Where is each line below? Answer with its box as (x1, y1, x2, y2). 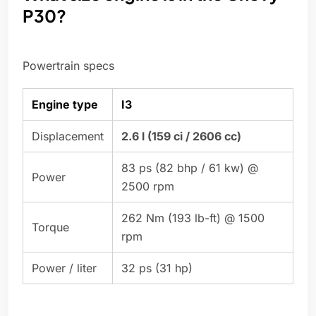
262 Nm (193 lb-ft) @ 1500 (121, 211, 265, 226)
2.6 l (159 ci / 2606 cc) (121, 129, 241, 144)
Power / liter (32, 261, 97, 276)
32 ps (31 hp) (121, 261, 193, 276)
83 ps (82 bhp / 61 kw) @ (121, 161, 258, 176)
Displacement (32, 129, 104, 144)
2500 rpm (121, 179, 174, 194)
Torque (32, 220, 69, 235)
